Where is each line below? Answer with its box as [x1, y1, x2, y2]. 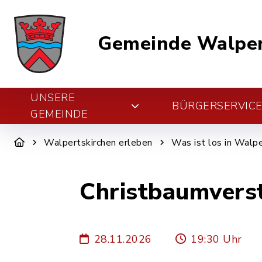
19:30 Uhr [191, 232, 242, 246]
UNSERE [30, 91, 75, 105]
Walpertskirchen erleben [44, 136, 153, 149]
